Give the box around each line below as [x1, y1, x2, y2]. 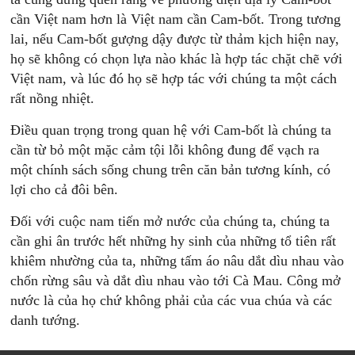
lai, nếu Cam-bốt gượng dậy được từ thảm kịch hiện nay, [10, 31, 340, 47]
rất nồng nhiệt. [10, 90, 95, 106]
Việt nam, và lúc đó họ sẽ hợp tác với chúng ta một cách [10, 71, 338, 86]
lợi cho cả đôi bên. [10, 181, 119, 197]
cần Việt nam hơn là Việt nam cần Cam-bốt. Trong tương [10, 11, 342, 27]
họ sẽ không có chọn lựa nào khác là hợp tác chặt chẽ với [10, 51, 343, 67]
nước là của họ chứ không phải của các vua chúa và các [10, 292, 333, 308]
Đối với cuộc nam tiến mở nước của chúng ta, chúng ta [10, 213, 330, 229]
